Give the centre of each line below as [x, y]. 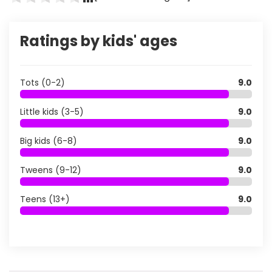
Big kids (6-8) [49, 141]
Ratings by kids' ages [99, 41]
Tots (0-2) [42, 82]
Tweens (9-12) [51, 170]
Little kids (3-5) [52, 111]
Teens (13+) [45, 199]
